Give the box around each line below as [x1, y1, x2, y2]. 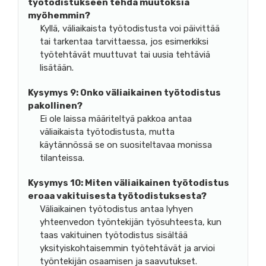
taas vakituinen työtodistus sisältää [40, 229, 188, 240]
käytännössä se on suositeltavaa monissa [40, 139, 212, 150]
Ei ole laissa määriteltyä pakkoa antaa [40, 113, 192, 124]
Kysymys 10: [28, 177, 83, 188]
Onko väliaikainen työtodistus [78, 87, 221, 98]
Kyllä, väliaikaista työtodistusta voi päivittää [40, 23, 220, 34]
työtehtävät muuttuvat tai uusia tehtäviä [40, 49, 210, 60]
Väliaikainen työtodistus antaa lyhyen [40, 203, 193, 214]
